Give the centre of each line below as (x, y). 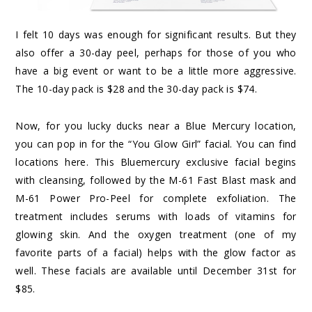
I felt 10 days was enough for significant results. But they (156, 35)
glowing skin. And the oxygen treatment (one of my (156, 235)
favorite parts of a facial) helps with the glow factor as (156, 253)
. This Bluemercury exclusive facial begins (191, 162)
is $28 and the (130, 89)
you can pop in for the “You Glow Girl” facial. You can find (156, 144)
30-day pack (195, 89)
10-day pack (65, 89)
